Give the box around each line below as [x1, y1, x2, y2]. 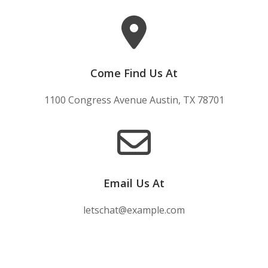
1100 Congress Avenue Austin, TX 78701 [44, 93, 224, 106]
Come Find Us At [90, 65, 178, 80]
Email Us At [103, 175, 165, 190]
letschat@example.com [83, 203, 185, 217]
